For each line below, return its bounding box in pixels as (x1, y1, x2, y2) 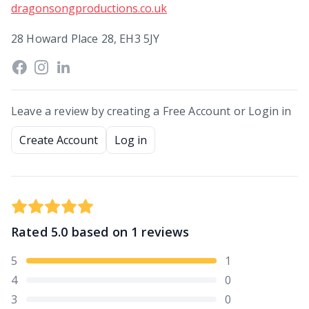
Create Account (19, 132, 98, 148)
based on (68, 223, 132, 240)
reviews (141, 223, 190, 240)
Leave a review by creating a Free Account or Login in (11, 103, 292, 119)
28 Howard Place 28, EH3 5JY (11, 31, 160, 46)
